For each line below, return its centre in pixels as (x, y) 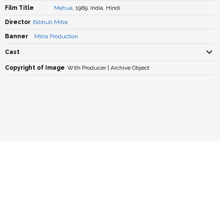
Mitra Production (56, 36)
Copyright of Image (35, 68)
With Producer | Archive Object (108, 68)
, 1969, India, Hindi (96, 8)
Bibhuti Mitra (50, 22)
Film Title (19, 8)
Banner (16, 36)
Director (18, 22)
